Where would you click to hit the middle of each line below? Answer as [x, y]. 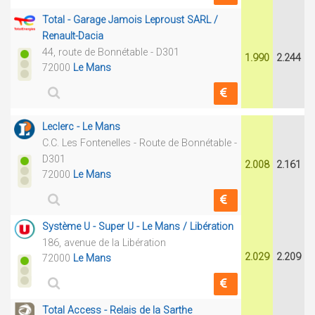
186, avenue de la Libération [104, 243]
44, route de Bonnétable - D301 [111, 52]
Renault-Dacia [73, 36]
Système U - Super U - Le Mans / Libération [138, 227]
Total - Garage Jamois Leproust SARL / [130, 20]
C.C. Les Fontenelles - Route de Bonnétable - [140, 143]
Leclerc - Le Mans [81, 127]
